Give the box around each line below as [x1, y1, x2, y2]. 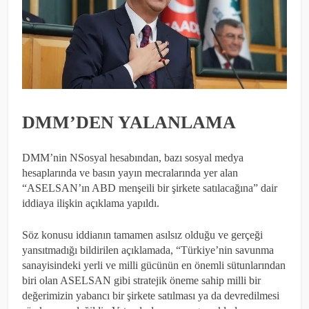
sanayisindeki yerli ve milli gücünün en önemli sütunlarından [22, 259, 286, 272]
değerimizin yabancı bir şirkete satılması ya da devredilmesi [22, 290, 279, 302]
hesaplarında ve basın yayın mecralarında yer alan [22, 167, 238, 179]
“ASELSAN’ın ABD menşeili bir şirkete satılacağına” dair [22, 182, 277, 195]
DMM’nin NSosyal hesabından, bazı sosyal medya [22, 152, 243, 164]
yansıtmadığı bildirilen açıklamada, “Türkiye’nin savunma [22, 244, 274, 257]
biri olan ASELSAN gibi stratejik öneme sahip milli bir [22, 275, 261, 287]
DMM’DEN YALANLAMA [22, 112, 236, 132]
